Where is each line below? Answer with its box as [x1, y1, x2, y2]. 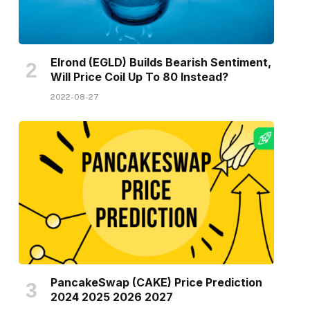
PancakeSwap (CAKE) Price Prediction [50, 275, 262, 290]
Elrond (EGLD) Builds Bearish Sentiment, [50, 55, 271, 69]
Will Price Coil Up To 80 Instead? [50, 69, 228, 84]
